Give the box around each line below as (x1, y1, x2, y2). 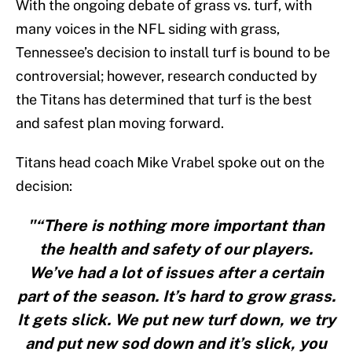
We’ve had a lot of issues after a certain (28, 263, 324, 283)
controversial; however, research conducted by (16, 68, 317, 85)
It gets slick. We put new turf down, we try (16, 310, 335, 330)
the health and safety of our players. (39, 240, 313, 259)
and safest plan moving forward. (16, 115, 224, 132)
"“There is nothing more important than (27, 216, 324, 236)
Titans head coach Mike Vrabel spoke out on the (16, 154, 324, 171)
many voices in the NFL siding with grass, (16, 20, 280, 38)
